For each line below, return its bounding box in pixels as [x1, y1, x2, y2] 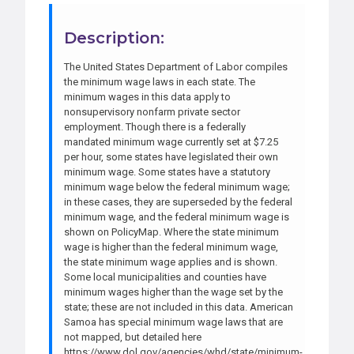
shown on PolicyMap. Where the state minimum [64, 225, 279, 238]
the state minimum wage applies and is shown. [64, 255, 277, 268]
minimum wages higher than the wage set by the [64, 285, 283, 298]
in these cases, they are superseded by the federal [64, 195, 292, 208]
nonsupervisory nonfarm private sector [64, 105, 240, 118]
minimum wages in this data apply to [64, 90, 231, 103]
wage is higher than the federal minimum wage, [64, 240, 278, 253]
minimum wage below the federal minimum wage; [64, 180, 290, 193]
